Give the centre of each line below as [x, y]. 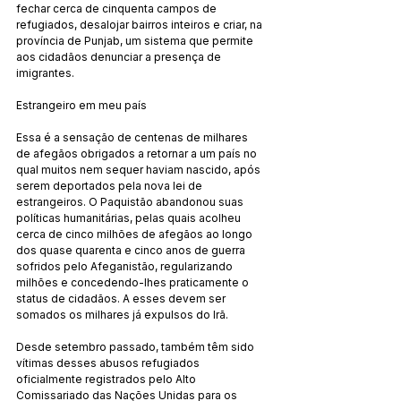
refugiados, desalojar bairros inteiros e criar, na [141, 24]
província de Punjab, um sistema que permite [136, 40]
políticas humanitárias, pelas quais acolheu [130, 218]
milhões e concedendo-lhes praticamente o [134, 282]
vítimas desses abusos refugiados [109, 363]
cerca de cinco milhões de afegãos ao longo [136, 234]
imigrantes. [45, 73]
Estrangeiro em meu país [81, 105]
